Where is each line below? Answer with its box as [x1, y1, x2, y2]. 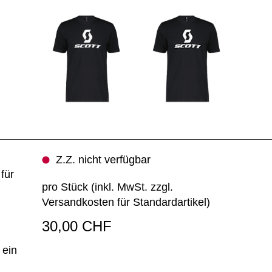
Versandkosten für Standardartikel [41, 196, 206, 208]
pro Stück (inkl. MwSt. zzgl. [41, 181, 173, 193]
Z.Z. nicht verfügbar [55, 154, 151, 166]
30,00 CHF [41, 218, 112, 234]
